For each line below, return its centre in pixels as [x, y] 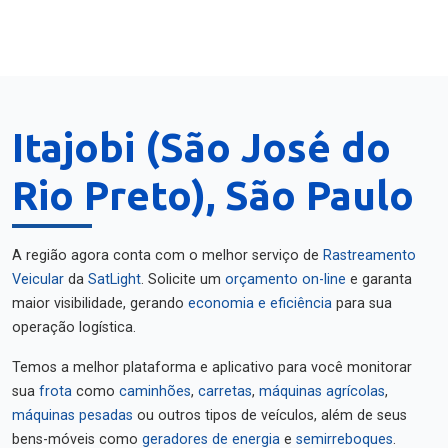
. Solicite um [183, 279]
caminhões [155, 391]
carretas [225, 391]
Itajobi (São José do [201, 147]
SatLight [114, 279]
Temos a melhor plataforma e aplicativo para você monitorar [212, 367]
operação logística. [74, 327]
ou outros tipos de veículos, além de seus [270, 415]
